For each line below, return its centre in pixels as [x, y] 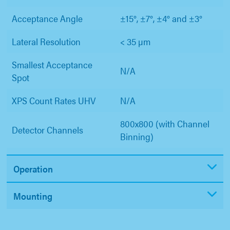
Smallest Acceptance [52, 65]
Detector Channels [47, 130]
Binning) [137, 137]
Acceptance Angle [47, 18]
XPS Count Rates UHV [54, 101]
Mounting [33, 196]
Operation [33, 169]
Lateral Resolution [46, 42]
